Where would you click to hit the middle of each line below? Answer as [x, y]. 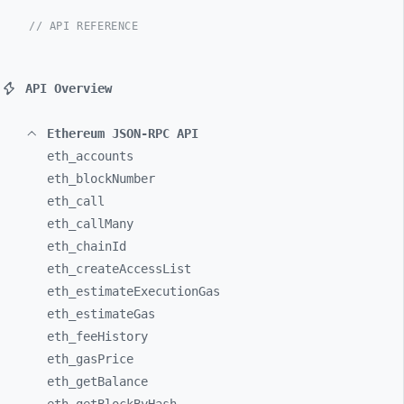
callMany [105, 224]
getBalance [112, 381]
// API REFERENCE [84, 26]
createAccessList [133, 269]
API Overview [69, 88]
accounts [105, 156]
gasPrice [105, 359]
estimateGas [115, 314]
